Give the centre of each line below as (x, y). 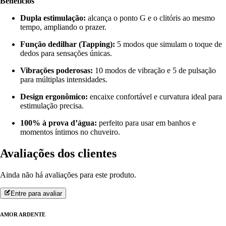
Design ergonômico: (54, 97)
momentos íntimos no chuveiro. (70, 132)
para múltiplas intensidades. (64, 80)
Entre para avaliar (37, 194)
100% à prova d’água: (59, 123)
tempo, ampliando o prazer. (63, 27)
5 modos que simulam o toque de (168, 44)
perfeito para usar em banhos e (146, 123)
